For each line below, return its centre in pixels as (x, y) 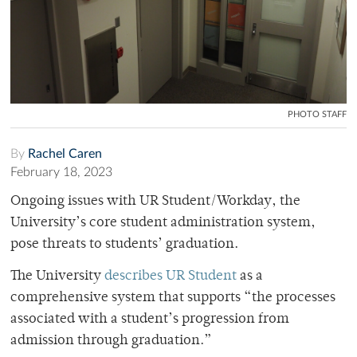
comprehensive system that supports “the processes (173, 298)
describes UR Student (171, 276)
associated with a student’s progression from (150, 319)
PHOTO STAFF (317, 114)
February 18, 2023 (61, 172)
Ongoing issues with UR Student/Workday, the (155, 201)
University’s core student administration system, (163, 223)
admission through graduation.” (113, 341)
